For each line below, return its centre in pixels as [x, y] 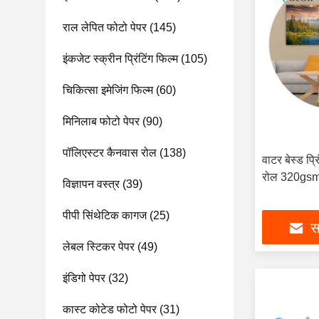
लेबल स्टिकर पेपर [99, 247]
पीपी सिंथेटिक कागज [105, 215]
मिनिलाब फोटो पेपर [101, 121]
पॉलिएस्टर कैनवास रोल [110, 153]
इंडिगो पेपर [84, 278]
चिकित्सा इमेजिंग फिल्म [108, 90]
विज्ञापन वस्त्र [91, 184]
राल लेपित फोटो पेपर [105, 27]
